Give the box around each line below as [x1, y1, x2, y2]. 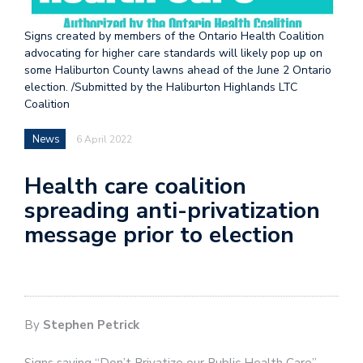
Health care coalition [24, 171, 246, 203]
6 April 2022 [76, 133, 132, 147]
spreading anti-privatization [24, 195, 320, 227]
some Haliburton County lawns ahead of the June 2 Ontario [24, 62, 331, 79]
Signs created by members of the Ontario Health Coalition [24, 28, 324, 45]
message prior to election [24, 220, 294, 251]
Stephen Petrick [43, 316, 139, 333]
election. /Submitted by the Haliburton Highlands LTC [24, 79, 297, 96]
